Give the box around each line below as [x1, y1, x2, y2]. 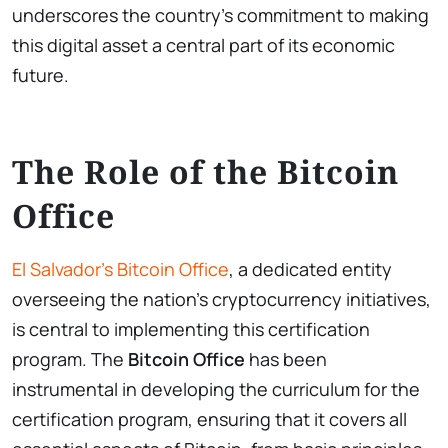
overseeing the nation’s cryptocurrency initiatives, [12, 286, 431, 311]
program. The [12, 346, 128, 371]
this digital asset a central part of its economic [12, 32, 395, 57]
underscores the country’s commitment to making [12, 2, 429, 27]
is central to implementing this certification [12, 316, 370, 341]
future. [12, 62, 69, 87]
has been [245, 346, 327, 371]
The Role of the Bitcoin [12, 149, 399, 193]
